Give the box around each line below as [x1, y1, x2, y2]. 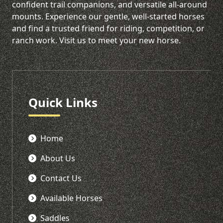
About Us [40, 153, 75, 164]
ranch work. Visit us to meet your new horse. [12, 35, 181, 46]
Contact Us [40, 173, 82, 184]
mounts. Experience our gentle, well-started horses [12, 11, 205, 22]
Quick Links [28, 94, 98, 111]
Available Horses [40, 193, 103, 204]
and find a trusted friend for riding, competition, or [12, 23, 205, 34]
